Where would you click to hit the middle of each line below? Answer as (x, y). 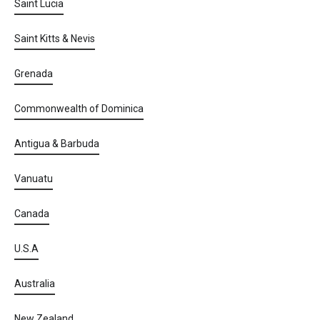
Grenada (34, 74)
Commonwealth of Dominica (79, 109)
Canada (32, 214)
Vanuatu (34, 179)
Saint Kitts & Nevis (55, 39)
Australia (35, 284)
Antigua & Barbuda (57, 144)
